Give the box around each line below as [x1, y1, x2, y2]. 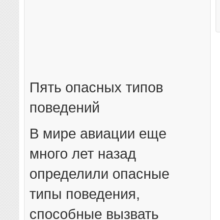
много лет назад [29, 145, 137, 162]
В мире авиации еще [29, 125, 167, 142]
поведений [29, 99, 100, 116]
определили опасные [29, 165, 170, 182]
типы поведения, [29, 186, 140, 202]
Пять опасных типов [29, 79, 164, 96]
